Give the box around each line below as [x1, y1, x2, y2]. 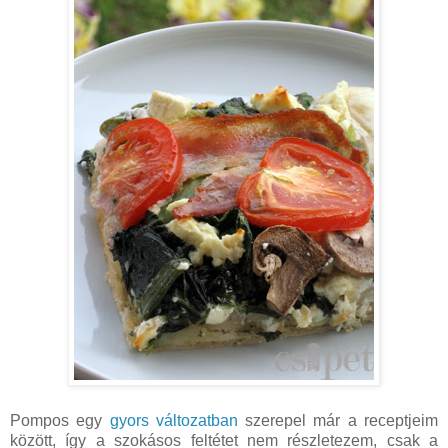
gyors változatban [109, 412, 238, 430]
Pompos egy [10, 412, 110, 430]
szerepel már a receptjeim [237, 412, 439, 430]
